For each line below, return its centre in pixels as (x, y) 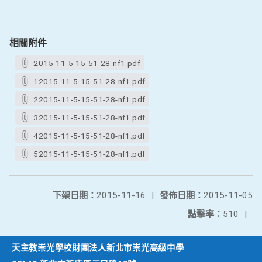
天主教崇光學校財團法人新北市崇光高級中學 (98, 248)
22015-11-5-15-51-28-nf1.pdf (89, 99)
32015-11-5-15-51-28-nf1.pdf (89, 118)
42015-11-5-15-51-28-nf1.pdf (89, 136)
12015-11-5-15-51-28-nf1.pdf (89, 81)
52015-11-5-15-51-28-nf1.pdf (89, 154)
